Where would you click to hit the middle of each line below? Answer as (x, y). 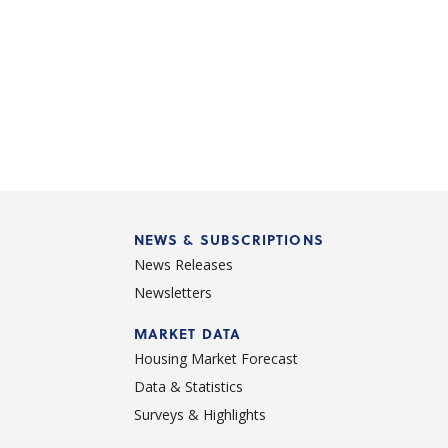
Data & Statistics (188, 387)
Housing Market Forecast (215, 359)
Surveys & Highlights (199, 415)
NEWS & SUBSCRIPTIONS (228, 240)
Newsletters (172, 293)
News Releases (183, 265)
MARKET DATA (187, 334)
